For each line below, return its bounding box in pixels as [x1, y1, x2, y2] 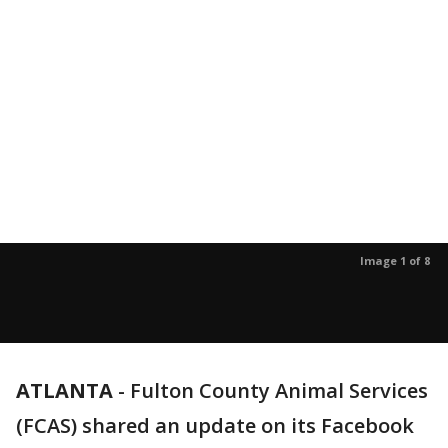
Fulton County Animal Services [130, 377, 428, 404]
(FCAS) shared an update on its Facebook [16, 412, 414, 439]
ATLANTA [16, 377, 113, 404]
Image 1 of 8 [360, 253, 430, 268]
